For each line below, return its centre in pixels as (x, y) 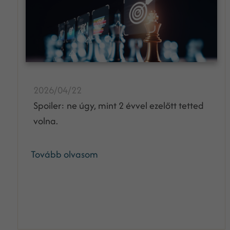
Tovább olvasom (64, 154)
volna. (45, 121)
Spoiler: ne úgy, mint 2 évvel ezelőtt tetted (118, 106)
